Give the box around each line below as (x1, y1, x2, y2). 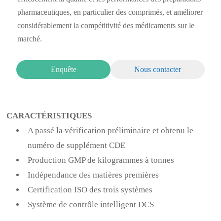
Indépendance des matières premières (28, 170, 159, 180)
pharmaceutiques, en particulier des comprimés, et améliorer (17, 8, 203, 17)
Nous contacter (134, 65, 181, 74)
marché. (17, 35, 42, 43)
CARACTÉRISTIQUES (6, 110, 92, 120)
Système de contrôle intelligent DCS (28, 199, 154, 209)
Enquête (50, 65, 76, 74)
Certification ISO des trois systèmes (28, 184, 153, 194)
